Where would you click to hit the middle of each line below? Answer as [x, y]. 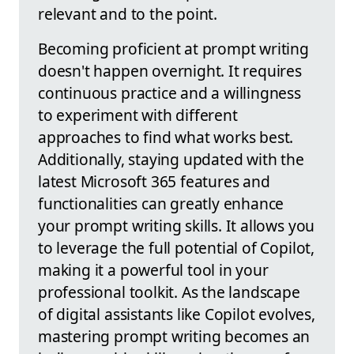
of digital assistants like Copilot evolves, [177, 314]
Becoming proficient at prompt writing [173, 48]
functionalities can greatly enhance [161, 203]
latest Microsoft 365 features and [154, 181]
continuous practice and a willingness [169, 92]
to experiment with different [138, 115]
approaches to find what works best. [166, 137]
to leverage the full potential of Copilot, [176, 247]
